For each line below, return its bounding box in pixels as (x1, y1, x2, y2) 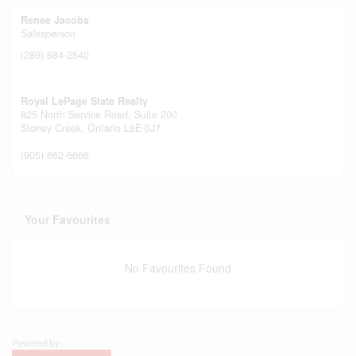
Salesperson (21, 25, 75, 41)
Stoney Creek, (21, 120, 87, 135)
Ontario (87, 120, 121, 135)
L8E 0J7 (124, 120, 161, 135)
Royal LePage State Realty (21, 93, 148, 108)
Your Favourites (25, 211, 110, 227)
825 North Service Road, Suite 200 (21, 106, 177, 122)
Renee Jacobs (21, 12, 89, 27)
